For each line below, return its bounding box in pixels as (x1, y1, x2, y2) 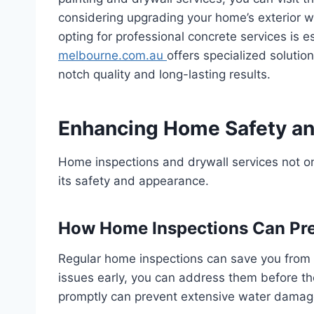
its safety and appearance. (58, 173, 209, 188)
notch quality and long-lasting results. (58, 67, 271, 81)
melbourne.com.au (58, 48, 167, 62)
